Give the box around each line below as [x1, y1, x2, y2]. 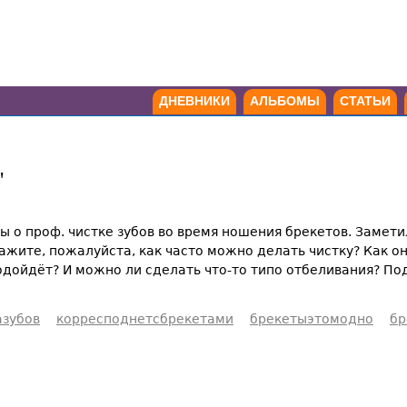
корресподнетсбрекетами [56, 311, 233, 326]
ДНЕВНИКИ [159, 94, 230, 108]
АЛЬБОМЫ [250, 94, 320, 108]
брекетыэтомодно [250, 311, 373, 326]
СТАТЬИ [340, 94, 391, 108]
